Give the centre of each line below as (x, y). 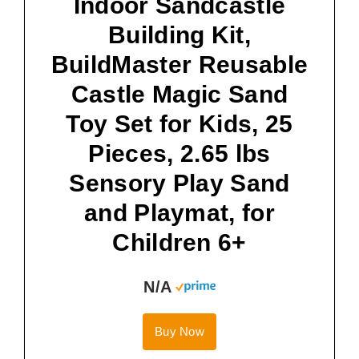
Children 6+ (179, 242)
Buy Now (179, 331)
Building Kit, (179, 34)
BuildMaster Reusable (179, 64)
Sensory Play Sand (179, 183)
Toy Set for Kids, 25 (179, 123)
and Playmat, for (179, 212)
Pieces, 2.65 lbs (179, 153)
